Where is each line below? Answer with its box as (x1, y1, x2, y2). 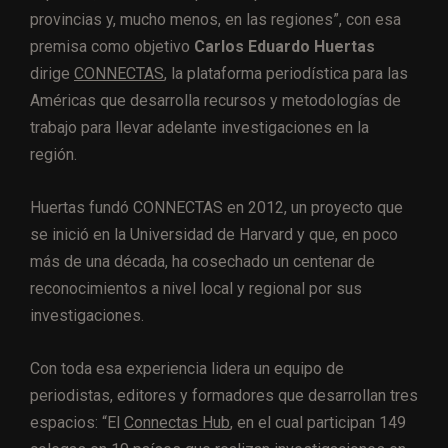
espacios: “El (30, 413, 124, 433)
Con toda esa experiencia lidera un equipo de (30, 359, 344, 379)
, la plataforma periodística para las (164, 64, 408, 84)
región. (30, 145, 77, 165)
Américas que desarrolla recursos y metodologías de (30, 91, 401, 111)
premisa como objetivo (30, 37, 194, 57)
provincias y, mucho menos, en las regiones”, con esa (30, 10, 401, 30)
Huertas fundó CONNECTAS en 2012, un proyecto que (30, 198, 403, 218)
